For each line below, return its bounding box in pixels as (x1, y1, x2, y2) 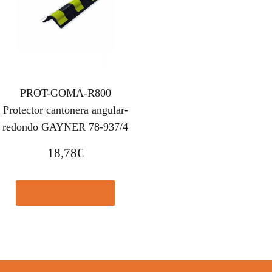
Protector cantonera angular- (2, 104, 128, 117)
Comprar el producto (25, 187, 106, 198)
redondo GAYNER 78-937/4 (2, 121, 129, 134)
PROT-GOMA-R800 (19, 87, 111, 100)
